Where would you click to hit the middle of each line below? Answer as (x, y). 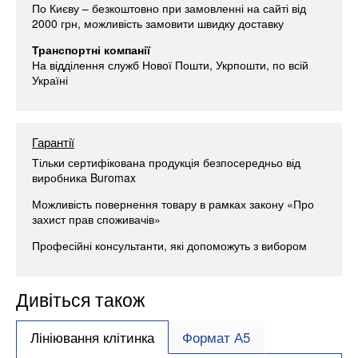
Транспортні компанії (91, 49)
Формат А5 (217, 337)
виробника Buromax (84, 178)
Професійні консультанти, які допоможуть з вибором (169, 246)
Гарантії (53, 141)
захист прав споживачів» (96, 219)
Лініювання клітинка (92, 337)
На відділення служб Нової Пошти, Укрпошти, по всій (170, 64)
